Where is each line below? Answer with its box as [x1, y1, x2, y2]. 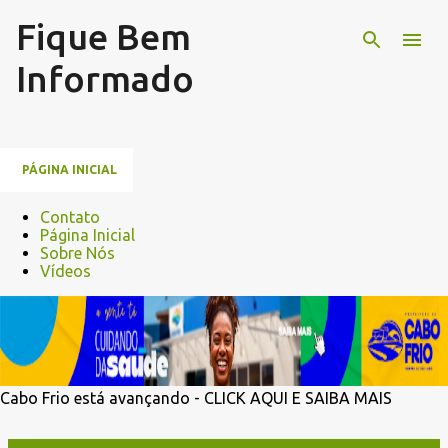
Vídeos [40, 262, 91, 280]
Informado [16, 58, 194, 99]
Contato [40, 208, 100, 226]
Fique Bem [16, 16, 191, 57]
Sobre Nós [40, 244, 115, 262]
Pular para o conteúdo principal [110, 16, 338, 34]
